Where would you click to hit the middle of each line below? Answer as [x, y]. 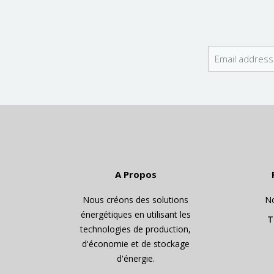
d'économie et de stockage [135, 244]
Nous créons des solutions [136, 200]
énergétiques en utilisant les [135, 215]
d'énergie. [135, 259]
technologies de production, [136, 229]
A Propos [135, 175]
